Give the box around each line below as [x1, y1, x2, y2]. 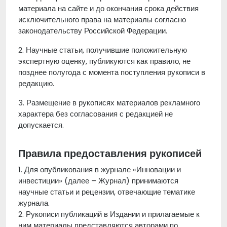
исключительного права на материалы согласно [18, 14, 186, 25]
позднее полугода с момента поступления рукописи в [18, 67, 205, 78]
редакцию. [18, 78, 54, 89]
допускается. [18, 120, 64, 130]
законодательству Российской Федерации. [18, 25, 167, 36]
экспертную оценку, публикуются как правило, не [18, 56, 191, 66]
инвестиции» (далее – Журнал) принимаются [18, 175, 178, 186]
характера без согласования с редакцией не [18, 108, 173, 119]
